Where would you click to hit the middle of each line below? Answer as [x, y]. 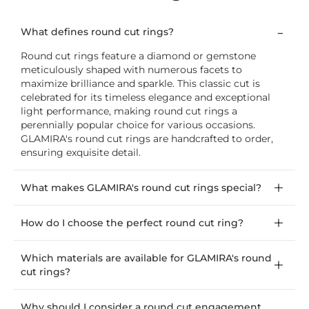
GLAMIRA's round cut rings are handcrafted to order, [147, 139]
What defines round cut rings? [97, 32]
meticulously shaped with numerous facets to [131, 70]
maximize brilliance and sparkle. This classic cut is [140, 84]
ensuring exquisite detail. [81, 153]
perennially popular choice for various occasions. [138, 125]
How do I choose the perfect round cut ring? [132, 223]
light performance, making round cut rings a [129, 111]
